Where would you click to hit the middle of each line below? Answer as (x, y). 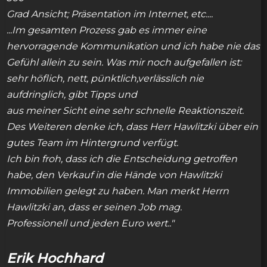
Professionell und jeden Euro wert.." (90, 223)
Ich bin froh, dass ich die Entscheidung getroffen (122, 159)
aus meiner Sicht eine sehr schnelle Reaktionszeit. (125, 111)
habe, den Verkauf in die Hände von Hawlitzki (114, 175)
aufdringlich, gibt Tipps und (72, 95)
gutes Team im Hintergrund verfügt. (92, 143)
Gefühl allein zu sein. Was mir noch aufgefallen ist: (124, 63)
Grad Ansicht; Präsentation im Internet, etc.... (110, 14)
